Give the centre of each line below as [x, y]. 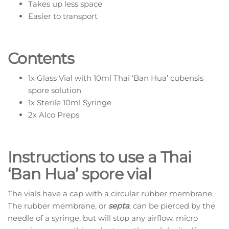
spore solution [55, 90]
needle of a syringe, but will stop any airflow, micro [103, 218]
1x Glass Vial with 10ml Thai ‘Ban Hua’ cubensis [116, 78]
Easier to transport [63, 16]
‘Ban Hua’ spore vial [79, 174]
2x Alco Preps [54, 115]
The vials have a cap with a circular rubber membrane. [111, 194]
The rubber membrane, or [58, 206]
